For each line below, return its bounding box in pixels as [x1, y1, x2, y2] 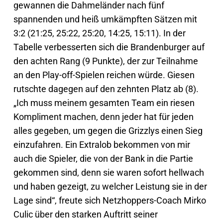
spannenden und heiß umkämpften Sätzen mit [13, 13, 197, 24]
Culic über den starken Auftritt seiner [13, 209, 158, 220]
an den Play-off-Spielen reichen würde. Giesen [13, 69, 195, 80]
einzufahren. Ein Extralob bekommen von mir [13, 139, 190, 150]
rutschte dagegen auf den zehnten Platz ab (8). [13, 83, 199, 94]
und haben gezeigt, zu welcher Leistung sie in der [13, 181, 207, 192]
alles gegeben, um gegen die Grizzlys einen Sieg [13, 125, 203, 136]
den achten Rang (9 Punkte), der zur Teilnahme [13, 55, 198, 66]
